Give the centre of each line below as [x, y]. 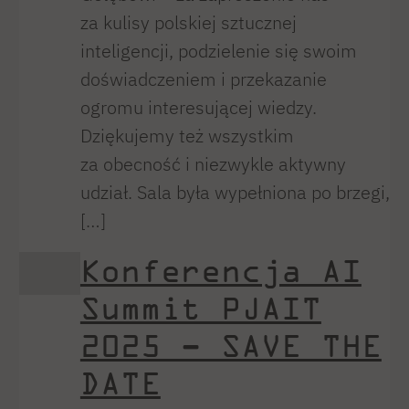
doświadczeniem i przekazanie [203, 79]
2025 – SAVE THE [231, 346]
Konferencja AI [220, 271]
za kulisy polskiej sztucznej [188, 22]
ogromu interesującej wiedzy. [198, 107]
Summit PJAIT [200, 308]
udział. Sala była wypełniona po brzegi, [235, 192]
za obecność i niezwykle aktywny [213, 163]
